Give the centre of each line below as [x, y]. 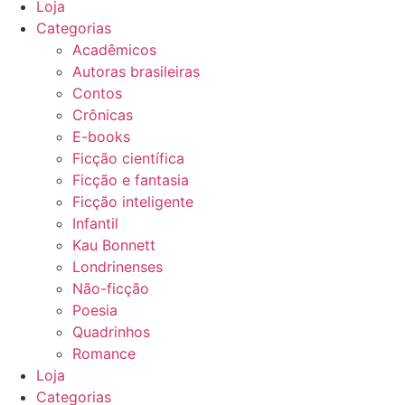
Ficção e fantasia [131, 179]
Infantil [95, 223]
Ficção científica [128, 158]
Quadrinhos [111, 331]
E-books [101, 136]
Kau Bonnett [114, 245]
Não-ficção [111, 288]
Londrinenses [118, 266]
